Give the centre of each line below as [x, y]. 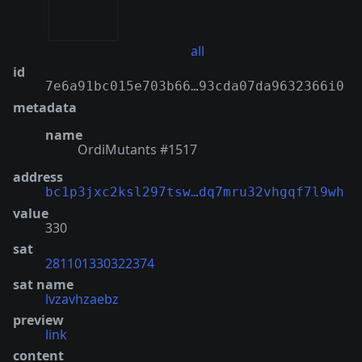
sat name [43, 285]
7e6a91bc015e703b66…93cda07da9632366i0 [195, 86]
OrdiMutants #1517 [137, 150]
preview [38, 320]
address [38, 177]
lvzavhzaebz [82, 299]
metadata [45, 108]
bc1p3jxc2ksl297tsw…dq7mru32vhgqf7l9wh [195, 192]
